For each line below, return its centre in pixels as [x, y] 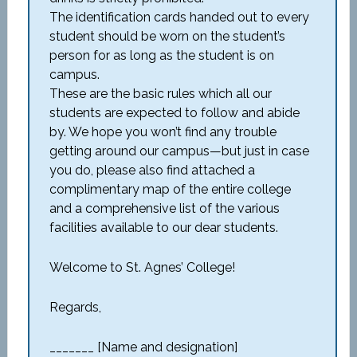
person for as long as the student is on [161, 55]
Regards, [75, 307]
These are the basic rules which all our [160, 94]
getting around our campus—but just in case [179, 151]
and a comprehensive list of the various [164, 208]
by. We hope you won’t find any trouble [163, 132]
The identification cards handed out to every [179, 17]
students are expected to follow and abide [174, 113]
